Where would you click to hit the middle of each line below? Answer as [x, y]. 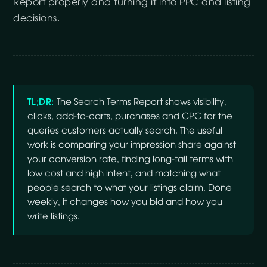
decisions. [37, 18]
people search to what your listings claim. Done [130, 188]
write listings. [54, 217]
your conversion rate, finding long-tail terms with [131, 159]
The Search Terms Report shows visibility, [140, 102]
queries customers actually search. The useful [125, 131]
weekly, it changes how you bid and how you [125, 202]
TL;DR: [41, 102]
